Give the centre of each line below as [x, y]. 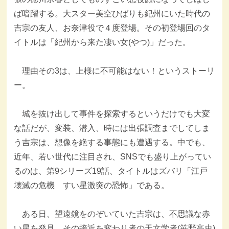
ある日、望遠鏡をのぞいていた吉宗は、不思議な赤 [112, 214]
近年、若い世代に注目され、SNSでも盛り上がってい [112, 156]
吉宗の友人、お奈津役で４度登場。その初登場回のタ [112, 28]
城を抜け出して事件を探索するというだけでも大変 [112, 113]
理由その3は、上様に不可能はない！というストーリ [114, 71]
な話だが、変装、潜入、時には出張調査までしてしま [112, 128]
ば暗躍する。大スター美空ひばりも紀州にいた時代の [112, 13]
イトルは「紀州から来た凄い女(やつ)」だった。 [102, 42]
